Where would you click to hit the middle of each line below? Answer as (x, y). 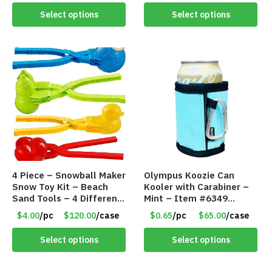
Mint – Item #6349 (186, 199)
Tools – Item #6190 (56, 210)
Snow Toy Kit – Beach (60, 187)
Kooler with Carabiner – (197, 187)
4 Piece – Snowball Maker (69, 175)
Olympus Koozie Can (189, 175)
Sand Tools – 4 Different (67, 199)
